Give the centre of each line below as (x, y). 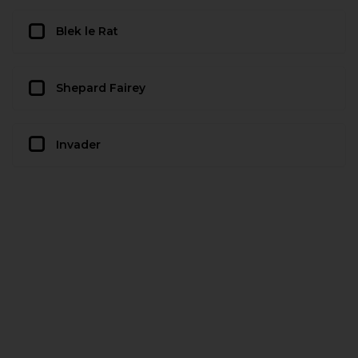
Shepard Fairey (101, 88)
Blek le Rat (87, 32)
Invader (78, 144)
